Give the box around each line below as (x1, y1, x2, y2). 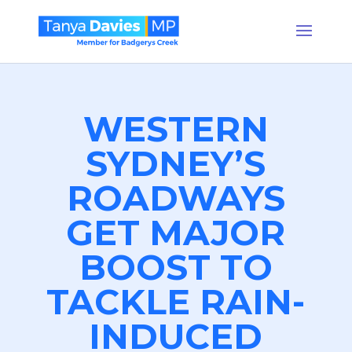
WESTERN (82, 108, 269, 150)
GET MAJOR (66, 211, 286, 254)
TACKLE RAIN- (46, 280, 306, 323)
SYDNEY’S (86, 142, 266, 185)
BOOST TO (79, 246, 273, 288)
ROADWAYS (66, 177, 285, 219)
